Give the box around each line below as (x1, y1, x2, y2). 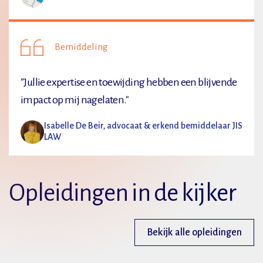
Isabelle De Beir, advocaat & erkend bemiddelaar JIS (44, 120, 242, 130)
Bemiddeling (55, 41, 108, 52)
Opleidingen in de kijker (9, 180, 236, 206)
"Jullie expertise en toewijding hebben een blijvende (21, 76, 237, 88)
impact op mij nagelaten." (21, 93, 129, 106)
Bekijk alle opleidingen (147, 227, 242, 238)
